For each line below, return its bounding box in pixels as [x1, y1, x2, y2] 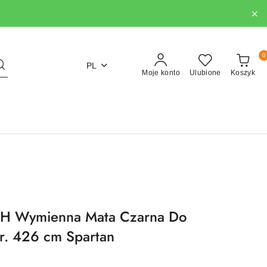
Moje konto [142, 69, 180, 77]
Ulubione [189, 69, 221, 77]
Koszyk [230, 69, 255, 77]
